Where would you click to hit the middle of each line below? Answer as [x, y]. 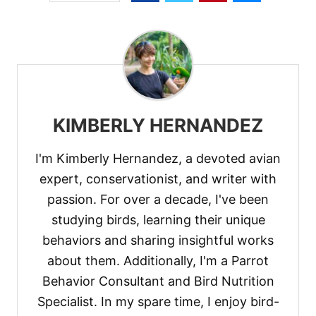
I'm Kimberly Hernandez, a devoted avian [158, 159]
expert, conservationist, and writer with [158, 179]
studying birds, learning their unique [158, 220]
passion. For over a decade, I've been [158, 200]
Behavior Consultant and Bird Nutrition [158, 281]
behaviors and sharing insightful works [158, 241]
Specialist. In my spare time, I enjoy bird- [158, 302]
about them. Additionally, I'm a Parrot [158, 261]
